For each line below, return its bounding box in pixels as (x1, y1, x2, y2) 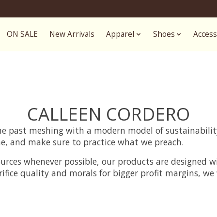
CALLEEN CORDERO (27, 101, 190, 126)
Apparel (106, 29, 135, 40)
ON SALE (7, 29, 38, 40)
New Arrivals (49, 29, 95, 40)
